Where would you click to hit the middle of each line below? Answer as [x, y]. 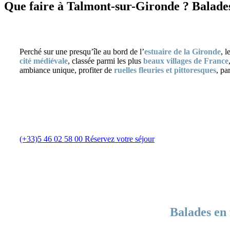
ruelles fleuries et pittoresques [165, 70]
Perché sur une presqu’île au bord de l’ [82, 51]
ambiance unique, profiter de [67, 70]
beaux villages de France [186, 61]
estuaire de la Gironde [183, 51]
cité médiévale [44, 61]
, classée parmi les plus [106, 61]
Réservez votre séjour [120, 139]
